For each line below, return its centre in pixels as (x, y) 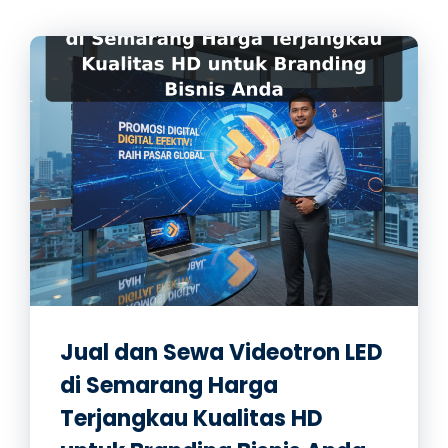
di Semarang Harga (169, 385)
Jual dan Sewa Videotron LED (221, 352)
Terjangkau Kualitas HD (191, 418)
